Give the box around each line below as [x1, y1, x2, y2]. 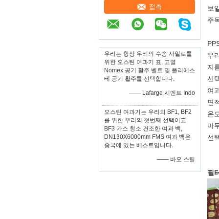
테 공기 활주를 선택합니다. [104, 75, 175, 82]
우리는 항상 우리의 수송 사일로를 [104, 50, 192, 57]
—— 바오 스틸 [157, 156, 195, 163]
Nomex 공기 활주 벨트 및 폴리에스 [104, 67, 195, 74]
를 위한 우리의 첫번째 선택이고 [104, 117, 186, 124]
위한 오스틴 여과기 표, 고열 [104, 59, 176, 66]
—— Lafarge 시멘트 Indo [129, 89, 195, 96]
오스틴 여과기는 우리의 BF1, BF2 [104, 109, 192, 115]
